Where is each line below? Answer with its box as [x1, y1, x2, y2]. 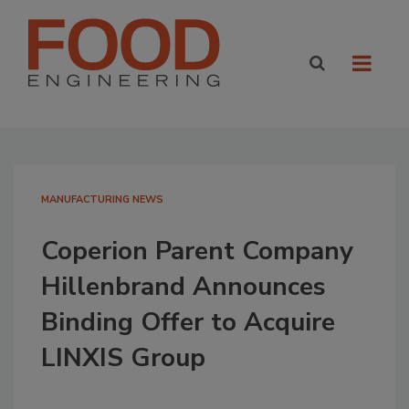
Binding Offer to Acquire [41, 305, 335, 340]
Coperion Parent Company [41, 234, 353, 268]
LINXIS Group [41, 341, 205, 375]
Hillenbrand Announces [41, 269, 326, 304]
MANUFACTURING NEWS [41, 193, 163, 206]
